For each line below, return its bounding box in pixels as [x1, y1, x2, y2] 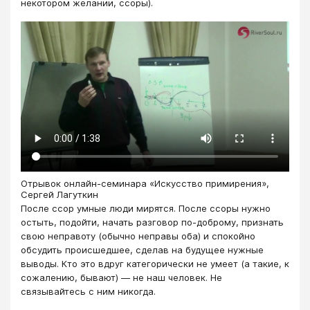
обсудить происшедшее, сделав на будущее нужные [21, 244, 264, 256]
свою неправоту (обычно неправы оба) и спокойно [21, 230, 255, 242]
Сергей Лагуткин [21, 189, 98, 201]
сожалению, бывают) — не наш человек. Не [21, 272, 222, 284]
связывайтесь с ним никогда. [21, 286, 156, 298]
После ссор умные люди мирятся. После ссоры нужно [21, 203, 271, 215]
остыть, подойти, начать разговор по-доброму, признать [21, 217, 284, 228]
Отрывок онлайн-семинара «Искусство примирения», [21, 178, 269, 190]
